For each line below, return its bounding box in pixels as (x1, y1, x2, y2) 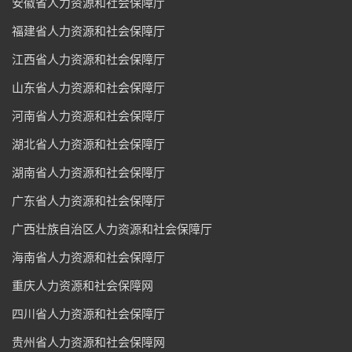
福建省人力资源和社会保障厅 (12, 22, 165, 38)
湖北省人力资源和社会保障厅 (12, 135, 165, 152)
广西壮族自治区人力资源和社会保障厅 (12, 220, 212, 236)
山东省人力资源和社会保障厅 (12, 79, 165, 95)
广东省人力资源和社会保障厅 (12, 192, 165, 208)
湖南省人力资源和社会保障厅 (12, 163, 165, 180)
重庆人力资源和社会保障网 (12, 277, 153, 293)
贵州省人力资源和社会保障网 (12, 333, 165, 350)
